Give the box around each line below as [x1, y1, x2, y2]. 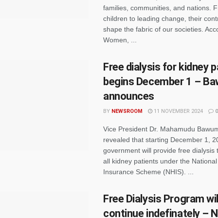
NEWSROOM [111, 108, 143, 114]
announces [103, 90, 155, 102]
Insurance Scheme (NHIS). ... [103, 168, 194, 176]
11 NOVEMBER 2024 [152, 108, 203, 114]
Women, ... [103, 36, 137, 44]
